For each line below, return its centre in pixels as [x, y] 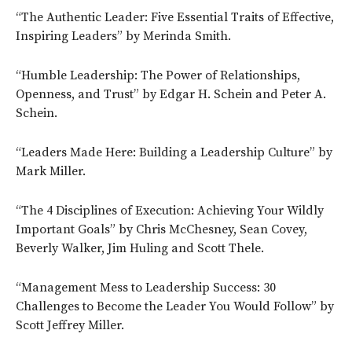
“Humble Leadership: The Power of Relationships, [158, 75]
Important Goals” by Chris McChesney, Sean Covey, [161, 229]
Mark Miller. [51, 171]
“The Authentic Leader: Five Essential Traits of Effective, [175, 17]
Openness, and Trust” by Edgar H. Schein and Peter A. [171, 94]
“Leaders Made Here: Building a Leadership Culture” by [174, 152]
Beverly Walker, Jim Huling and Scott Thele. [140, 248]
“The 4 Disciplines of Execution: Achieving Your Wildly [170, 210]
